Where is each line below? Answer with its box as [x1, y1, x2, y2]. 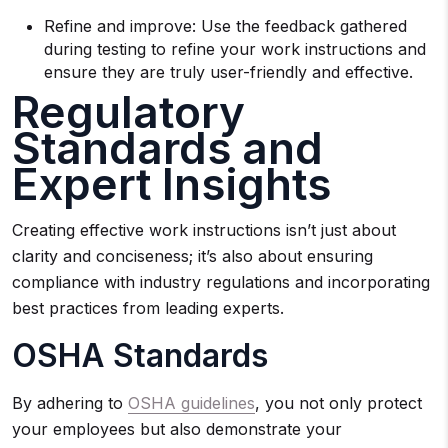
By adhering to [12, 393, 128, 413]
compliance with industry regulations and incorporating [12, 272, 430, 292]
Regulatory [12, 85, 245, 139]
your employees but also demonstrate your [12, 419, 342, 439]
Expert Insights [12, 157, 331, 211]
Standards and [12, 121, 323, 175]
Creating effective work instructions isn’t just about [12, 220, 396, 240]
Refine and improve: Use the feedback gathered [44, 16, 407, 36]
